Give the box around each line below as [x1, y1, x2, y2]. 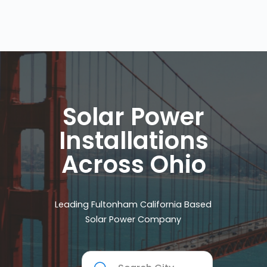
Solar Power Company [85, 213, 182, 226]
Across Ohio [61, 148, 206, 182]
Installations [58, 124, 209, 158]
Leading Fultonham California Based [55, 198, 212, 211]
